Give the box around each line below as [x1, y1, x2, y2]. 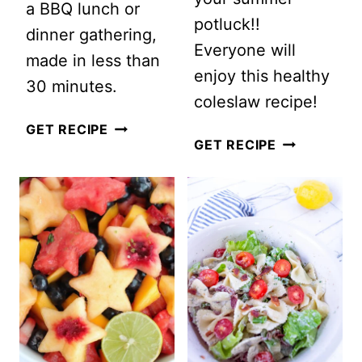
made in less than [26, 50, 160, 70]
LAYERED [107, 119, 173, 136]
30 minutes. [26, 76, 117, 96]
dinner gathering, [26, 24, 157, 44]
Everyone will [194, 40, 296, 60]
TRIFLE [107, 196, 155, 213]
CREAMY [276, 160, 338, 177]
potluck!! [194, 14, 260, 34]
